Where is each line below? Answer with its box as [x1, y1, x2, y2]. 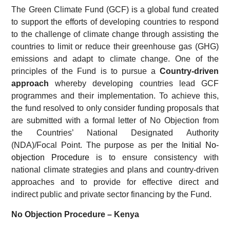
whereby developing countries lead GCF [55, 79, 219, 88]
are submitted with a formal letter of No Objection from [11, 116, 219, 125]
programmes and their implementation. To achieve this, [11, 91, 219, 101]
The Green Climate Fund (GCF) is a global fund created [11, 5, 219, 14]
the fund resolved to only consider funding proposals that [11, 104, 219, 113]
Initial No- [178, 141, 219, 150]
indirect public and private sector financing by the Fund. [11, 190, 214, 199]
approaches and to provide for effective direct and [11, 178, 219, 187]
